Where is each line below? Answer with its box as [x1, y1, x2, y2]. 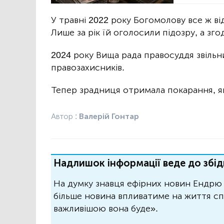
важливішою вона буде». [53, 203, 158, 214]
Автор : [51, 111, 79, 121]
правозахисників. [51, 62, 124, 73]
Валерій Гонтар [79, 111, 139, 121]
